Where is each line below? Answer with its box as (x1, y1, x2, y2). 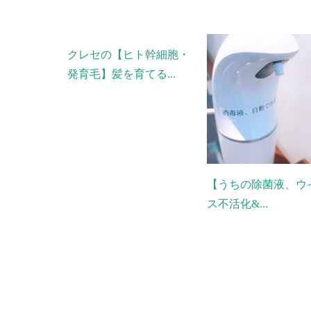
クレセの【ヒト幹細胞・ (67, 49, 190, 61)
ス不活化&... (207, 197, 269, 210)
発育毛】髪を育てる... (67, 68, 176, 81)
